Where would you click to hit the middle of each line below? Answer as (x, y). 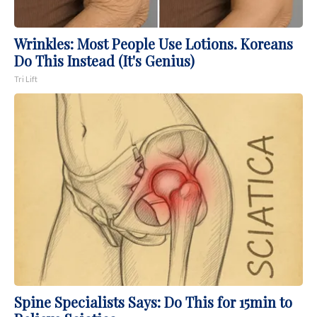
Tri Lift (26, 79)
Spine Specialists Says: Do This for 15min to (153, 301)
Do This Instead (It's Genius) (104, 60)
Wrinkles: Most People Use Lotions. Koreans (154, 43)
